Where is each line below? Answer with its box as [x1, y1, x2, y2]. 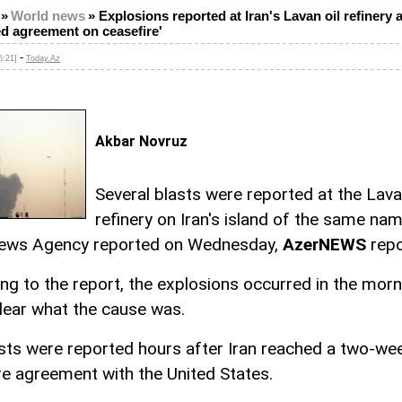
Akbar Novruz [95, 133, 188, 150]
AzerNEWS [283, 234, 366, 256]
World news [11, 9, 85, 23]
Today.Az [26, 54, 60, 63]
